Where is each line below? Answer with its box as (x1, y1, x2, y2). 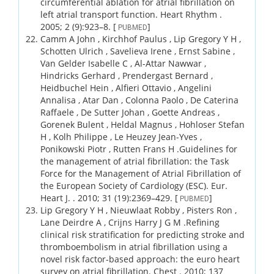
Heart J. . (40, 191, 78, 204)
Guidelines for (179, 143, 237, 155)
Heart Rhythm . (160, 8, 222, 20)
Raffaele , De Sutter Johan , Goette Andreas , (40, 106, 220, 118)
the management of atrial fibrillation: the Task (40, 155, 229, 167)
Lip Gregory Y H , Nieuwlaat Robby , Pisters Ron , (40, 204, 237, 216)
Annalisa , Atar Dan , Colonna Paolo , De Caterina (40, 94, 239, 106)
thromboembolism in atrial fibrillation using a (40, 240, 228, 253)
